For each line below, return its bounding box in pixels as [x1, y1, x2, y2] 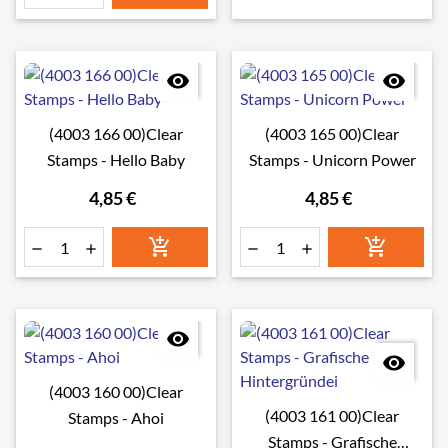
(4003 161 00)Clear [265, 406, 399, 425]
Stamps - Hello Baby [47, 150, 185, 169]
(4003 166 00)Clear [49, 124, 183, 143]
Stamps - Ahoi [68, 408, 164, 427]
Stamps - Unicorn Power [248, 150, 416, 169]
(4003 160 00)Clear [49, 382, 183, 401]
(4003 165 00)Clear [265, 124, 399, 143]
